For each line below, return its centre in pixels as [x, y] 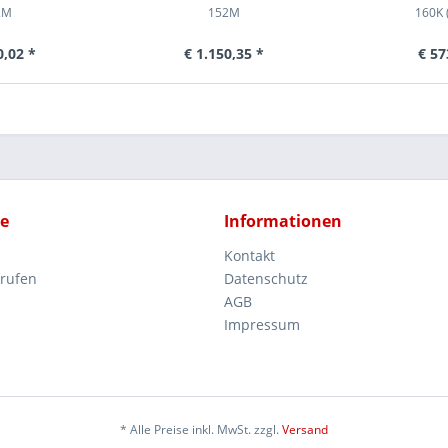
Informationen [283, 221]
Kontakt [249, 255]
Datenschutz [266, 278]
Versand [305, 430]
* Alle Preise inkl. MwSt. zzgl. [201, 430]
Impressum [262, 324]
